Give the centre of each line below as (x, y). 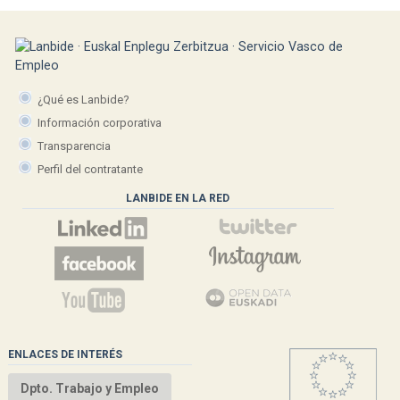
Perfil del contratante (91, 169)
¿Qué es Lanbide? (84, 99)
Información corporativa (100, 122)
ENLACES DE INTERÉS (65, 355)
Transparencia (75, 146)
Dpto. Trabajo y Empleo (89, 389)
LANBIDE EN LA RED (178, 199)
